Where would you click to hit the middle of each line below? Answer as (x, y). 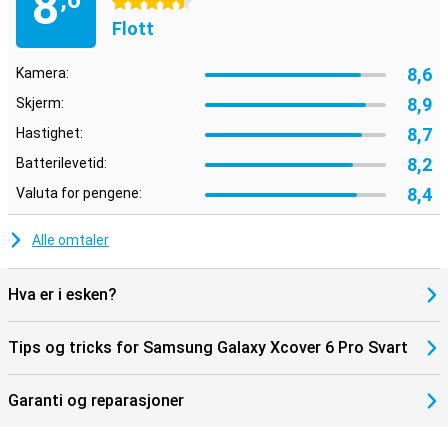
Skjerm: (40, 103)
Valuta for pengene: (79, 193)
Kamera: (42, 73)
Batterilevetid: (61, 163)
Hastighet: (49, 133)
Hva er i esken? (62, 294)
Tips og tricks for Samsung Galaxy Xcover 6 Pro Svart (208, 347)
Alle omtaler (70, 240)
